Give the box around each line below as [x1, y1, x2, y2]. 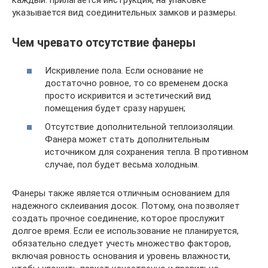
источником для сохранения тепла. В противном [45, 147, 248, 157]
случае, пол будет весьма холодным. [45, 159, 199, 170]
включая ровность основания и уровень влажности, [12, 251, 230, 261]
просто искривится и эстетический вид [45, 90, 211, 101]
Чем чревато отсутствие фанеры [12, 36, 196, 50]
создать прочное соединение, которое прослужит [12, 213, 225, 224]
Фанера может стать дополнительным [45, 134, 209, 145]
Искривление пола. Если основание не [45, 65, 203, 76]
